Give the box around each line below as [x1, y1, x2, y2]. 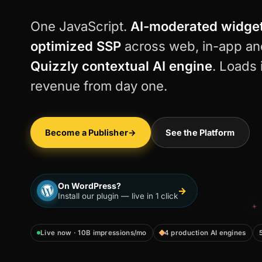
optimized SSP [30, 39, 121, 54]
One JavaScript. [30, 19, 130, 34]
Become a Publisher [45, 127, 128, 137]
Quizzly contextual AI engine [30, 58, 212, 74]
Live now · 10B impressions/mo [40, 229, 147, 237]
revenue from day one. [30, 78, 167, 94]
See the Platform [165, 127, 235, 137]
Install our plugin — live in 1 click [58, 191, 178, 201]
